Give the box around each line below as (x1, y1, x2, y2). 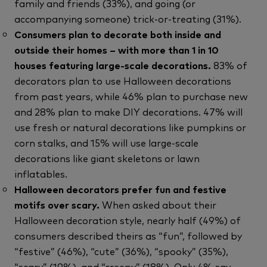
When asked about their (102, 198, 216, 211)
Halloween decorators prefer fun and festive (14, 182, 226, 195)
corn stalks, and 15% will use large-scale (14, 136, 198, 149)
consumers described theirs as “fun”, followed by (14, 229, 242, 242)
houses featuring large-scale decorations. (14, 58, 213, 72)
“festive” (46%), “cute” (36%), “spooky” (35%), (14, 244, 228, 257)
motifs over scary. (14, 198, 102, 211)
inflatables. (14, 167, 67, 180)
